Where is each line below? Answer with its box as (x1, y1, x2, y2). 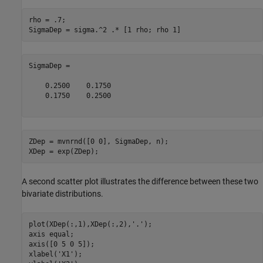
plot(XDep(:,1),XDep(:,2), (28, 220, 131, 228)
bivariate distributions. (22, 189, 103, 199)
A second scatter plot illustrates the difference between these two (22, 177, 258, 187)
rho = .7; (28, 15, 66, 24)
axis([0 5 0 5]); (28, 240, 95, 248)
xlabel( (28, 249, 58, 258)
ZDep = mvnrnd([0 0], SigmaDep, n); (28, 137, 168, 146)
